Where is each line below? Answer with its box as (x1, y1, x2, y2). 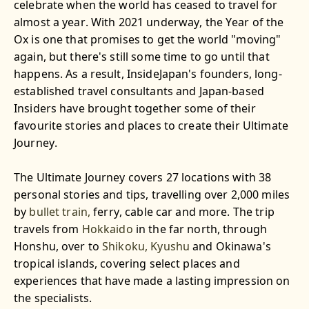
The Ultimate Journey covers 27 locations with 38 (14, 170, 272, 186)
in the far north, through (132, 221, 268, 237)
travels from (14, 221, 82, 237)
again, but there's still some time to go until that (14, 49, 270, 65)
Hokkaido (81, 221, 133, 237)
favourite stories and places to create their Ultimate (14, 118, 288, 134)
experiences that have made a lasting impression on (14, 273, 290, 289)
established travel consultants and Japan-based (14, 83, 264, 99)
